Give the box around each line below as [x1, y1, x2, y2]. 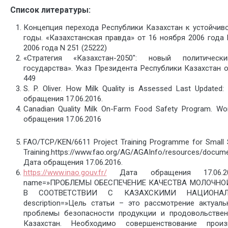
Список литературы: [10, 5, 91, 15]
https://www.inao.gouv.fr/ [23, 168, 107, 178]
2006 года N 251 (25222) [23, 43, 107, 52]
